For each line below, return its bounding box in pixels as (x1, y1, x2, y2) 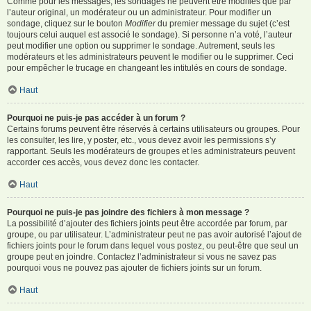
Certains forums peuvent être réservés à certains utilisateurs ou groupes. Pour (7, 124, 300, 134)
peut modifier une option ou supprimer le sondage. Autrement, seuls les (7, 40, 275, 51)
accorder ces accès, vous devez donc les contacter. (7, 157, 199, 167)
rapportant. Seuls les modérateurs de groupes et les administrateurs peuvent (7, 146, 295, 156)
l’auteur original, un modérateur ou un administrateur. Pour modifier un (7, 7, 271, 17)
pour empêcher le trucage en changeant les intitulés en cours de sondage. (7, 62, 287, 73)
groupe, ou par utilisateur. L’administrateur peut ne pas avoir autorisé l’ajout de (7, 229, 302, 239)
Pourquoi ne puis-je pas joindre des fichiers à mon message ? (7, 207, 249, 217)
